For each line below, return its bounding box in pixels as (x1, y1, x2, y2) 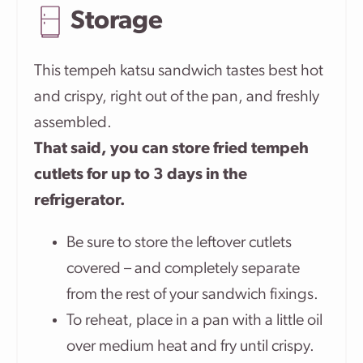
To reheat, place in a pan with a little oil (66, 313, 322, 330)
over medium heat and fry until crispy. (66, 339, 314, 356)
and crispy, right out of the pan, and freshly (34, 89, 319, 106)
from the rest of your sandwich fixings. (66, 287, 318, 304)
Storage (70, 9, 163, 36)
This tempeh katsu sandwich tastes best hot (34, 63, 323, 80)
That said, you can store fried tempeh (34, 141, 309, 158)
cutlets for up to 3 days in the (34, 167, 247, 184)
